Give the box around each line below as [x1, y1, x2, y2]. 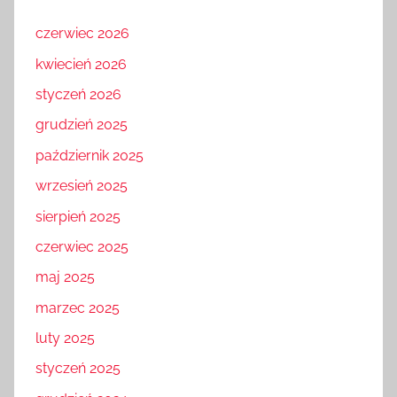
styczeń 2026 [35, 86, 121, 104]
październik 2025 [35, 146, 144, 164]
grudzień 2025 [35, 116, 128, 134]
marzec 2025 [35, 299, 120, 316]
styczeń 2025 [35, 360, 121, 378]
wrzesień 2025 [35, 177, 128, 195]
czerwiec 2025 [35, 237, 128, 255]
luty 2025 [35, 330, 95, 347]
